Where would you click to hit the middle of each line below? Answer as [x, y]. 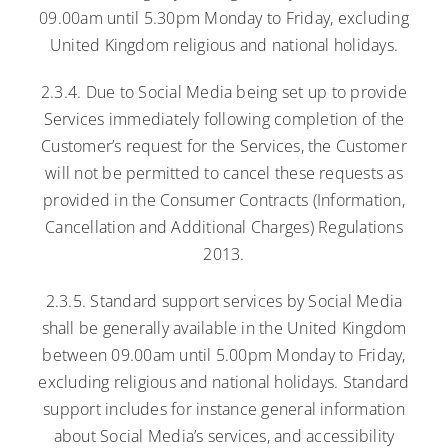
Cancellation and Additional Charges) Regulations [224, 226]
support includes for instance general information [224, 408]
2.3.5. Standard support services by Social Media [224, 300]
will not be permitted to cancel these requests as [224, 172]
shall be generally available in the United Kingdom [224, 327]
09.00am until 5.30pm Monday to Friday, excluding [224, 17]
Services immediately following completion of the [224, 118]
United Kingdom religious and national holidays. [224, 44]
